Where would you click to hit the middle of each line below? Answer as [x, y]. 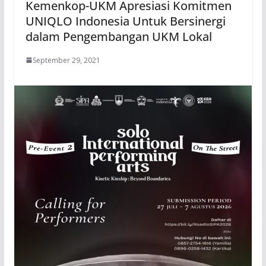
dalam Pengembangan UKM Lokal [118, 36]
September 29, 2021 [66, 60]
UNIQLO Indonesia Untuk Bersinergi [125, 21]
